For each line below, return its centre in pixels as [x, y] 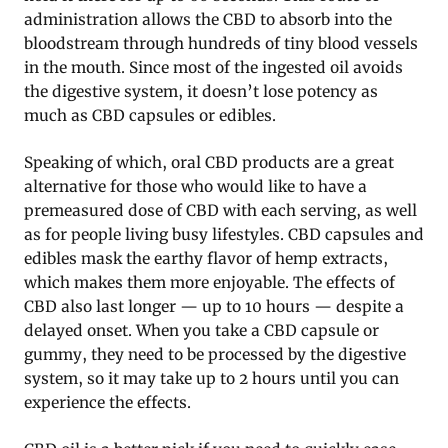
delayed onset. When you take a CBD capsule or [201, 331]
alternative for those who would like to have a [195, 187]
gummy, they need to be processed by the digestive [215, 355]
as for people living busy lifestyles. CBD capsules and [224, 235]
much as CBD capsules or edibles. [150, 116]
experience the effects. [107, 403]
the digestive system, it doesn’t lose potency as [201, 92]
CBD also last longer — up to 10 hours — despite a [214, 307]
